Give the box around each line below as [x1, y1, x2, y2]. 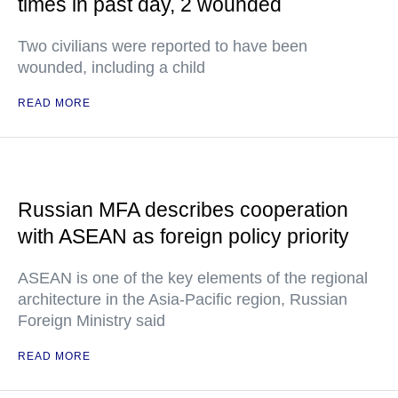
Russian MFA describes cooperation [18, 198, 348, 221]
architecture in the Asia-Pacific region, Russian [18, 291, 347, 308]
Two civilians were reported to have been [18, 37, 307, 55]
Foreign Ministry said [18, 312, 165, 330]
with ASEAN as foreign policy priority [18, 225, 349, 248]
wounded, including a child [18, 59, 205, 76]
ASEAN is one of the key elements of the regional [18, 269, 368, 287]
